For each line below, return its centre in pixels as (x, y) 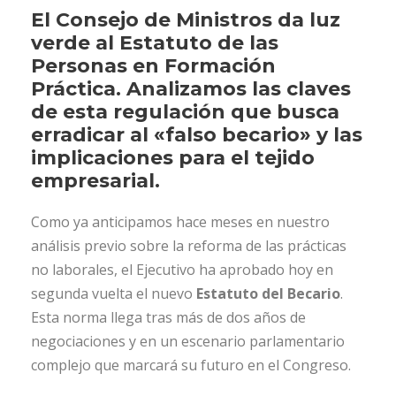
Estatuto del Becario (268, 294)
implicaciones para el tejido (173, 158)
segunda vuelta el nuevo (114, 294)
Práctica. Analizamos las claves (191, 89)
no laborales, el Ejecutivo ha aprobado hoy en (182, 270)
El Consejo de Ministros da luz (186, 20)
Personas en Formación (153, 66)
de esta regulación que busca (185, 112)
